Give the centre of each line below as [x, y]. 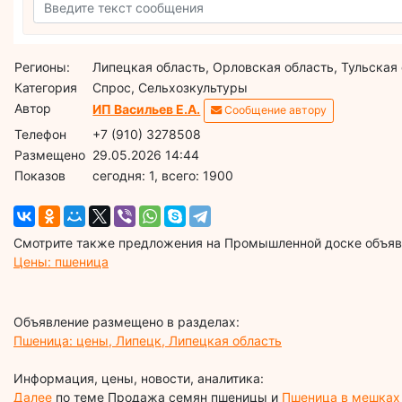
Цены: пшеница [61, 261]
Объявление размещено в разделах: [127, 321]
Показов [40, 175]
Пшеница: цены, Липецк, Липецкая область [148, 340]
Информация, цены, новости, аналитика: [139, 378]
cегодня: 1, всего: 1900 [163, 175]
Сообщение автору [275, 110]
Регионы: [43, 66]
